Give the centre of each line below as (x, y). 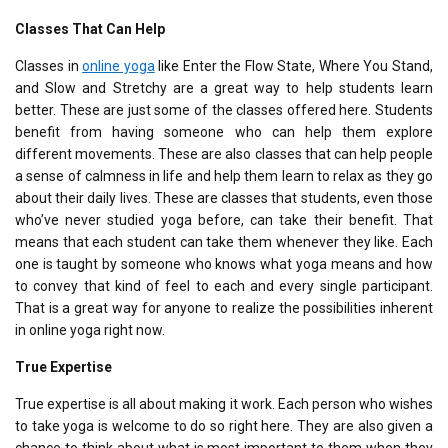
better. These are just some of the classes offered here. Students (224, 110)
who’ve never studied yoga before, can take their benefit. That (224, 220)
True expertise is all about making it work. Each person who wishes (224, 404)
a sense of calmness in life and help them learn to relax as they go (224, 176)
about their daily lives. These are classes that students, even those (224, 198)
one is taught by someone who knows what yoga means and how (224, 264)
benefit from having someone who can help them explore (224, 132)
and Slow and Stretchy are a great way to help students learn (224, 88)
